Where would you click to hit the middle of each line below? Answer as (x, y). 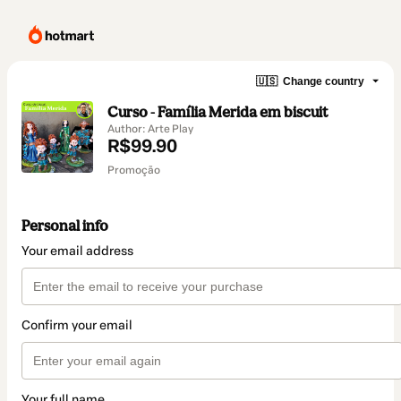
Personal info (65, 226)
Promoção (134, 170)
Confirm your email (77, 326)
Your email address (77, 252)
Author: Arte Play (150, 129)
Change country (324, 81)
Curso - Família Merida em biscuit (218, 112)
